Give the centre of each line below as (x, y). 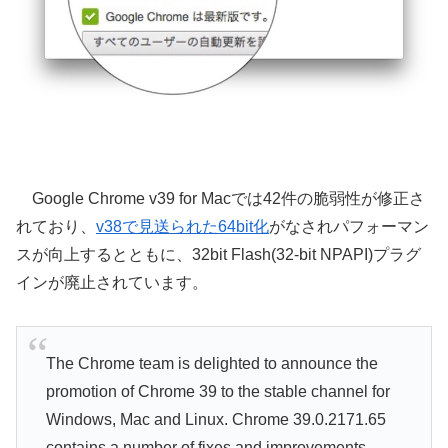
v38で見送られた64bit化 (182, 227)
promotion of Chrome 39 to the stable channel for (217, 391)
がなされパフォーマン (349, 227)
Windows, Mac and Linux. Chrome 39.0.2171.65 (215, 419)
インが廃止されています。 (112, 283)
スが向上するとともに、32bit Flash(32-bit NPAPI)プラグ (218, 255)
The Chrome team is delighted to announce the (211, 363)
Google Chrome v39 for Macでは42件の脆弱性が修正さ (220, 199)
